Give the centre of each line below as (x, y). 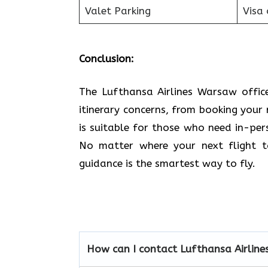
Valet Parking (118, 11)
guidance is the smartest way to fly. (167, 163)
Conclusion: (106, 58)
